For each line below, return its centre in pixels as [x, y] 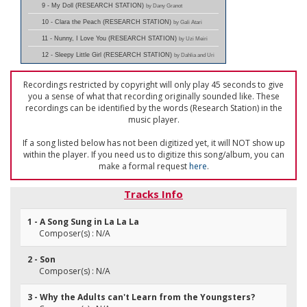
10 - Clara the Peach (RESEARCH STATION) [108, 22]
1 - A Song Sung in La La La [83, 222]
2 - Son [41, 259]
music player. [153, 120]
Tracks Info [153, 194]
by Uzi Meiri [193, 38]
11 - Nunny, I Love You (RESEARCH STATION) [110, 38]
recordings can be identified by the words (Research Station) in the [153, 108]
